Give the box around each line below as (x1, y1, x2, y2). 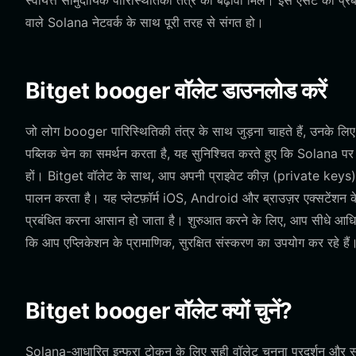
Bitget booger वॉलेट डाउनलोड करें (25, 77, 327, 104)
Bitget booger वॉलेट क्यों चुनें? (25, 297, 292, 324)
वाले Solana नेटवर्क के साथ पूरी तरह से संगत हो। (25, 14, 264, 30)
